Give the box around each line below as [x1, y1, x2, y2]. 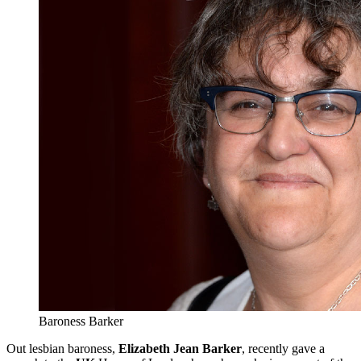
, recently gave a [242, 342, 325, 356]
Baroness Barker [39, 314, 123, 329]
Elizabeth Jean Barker [118, 342, 242, 356]
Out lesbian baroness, [6, 342, 118, 356]
